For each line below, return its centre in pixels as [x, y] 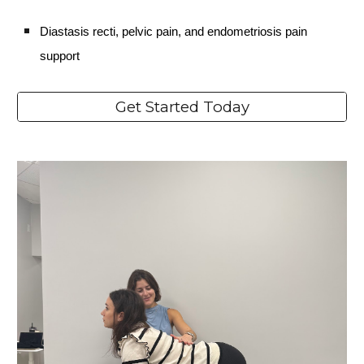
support [60, 56]
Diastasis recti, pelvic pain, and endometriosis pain [174, 32]
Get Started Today [182, 107]
